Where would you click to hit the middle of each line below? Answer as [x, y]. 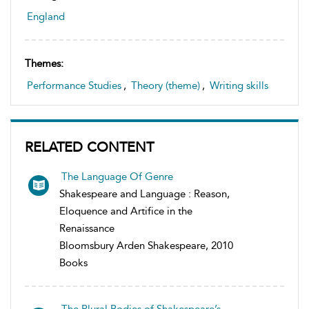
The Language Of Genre [117, 176]
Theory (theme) [166, 85]
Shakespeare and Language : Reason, [144, 193]
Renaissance [87, 228]
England [46, 16]
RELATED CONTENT [89, 147]
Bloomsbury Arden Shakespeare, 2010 [146, 245]
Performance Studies [74, 85]
